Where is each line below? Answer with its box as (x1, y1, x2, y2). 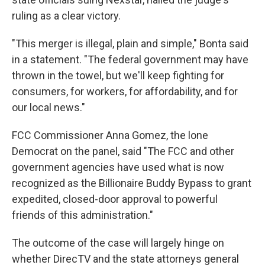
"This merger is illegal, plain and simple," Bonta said (12, 37, 248, 50)
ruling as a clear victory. (12, 9, 121, 22)
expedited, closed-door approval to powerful (12, 193, 218, 206)
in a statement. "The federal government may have (12, 53, 248, 66)
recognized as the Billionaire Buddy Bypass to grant (12, 177, 251, 190)
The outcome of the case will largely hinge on (12, 237, 224, 250)
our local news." (12, 101, 85, 114)
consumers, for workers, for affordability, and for (12, 85, 238, 98)
